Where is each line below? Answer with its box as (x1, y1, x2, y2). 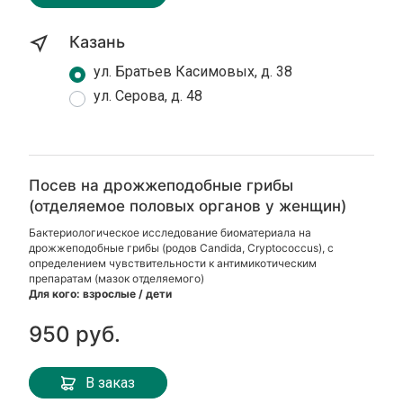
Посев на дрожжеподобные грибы (29, 176, 294, 194)
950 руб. (29, 321, 121, 347)
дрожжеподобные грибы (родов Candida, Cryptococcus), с (29, 241, 335, 255)
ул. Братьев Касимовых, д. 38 (94, 63, 293, 80)
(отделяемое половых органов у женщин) (29, 197, 347, 215)
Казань (69, 32, 126, 51)
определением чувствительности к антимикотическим (29, 256, 318, 270)
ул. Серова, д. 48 (94, 87, 203, 104)
